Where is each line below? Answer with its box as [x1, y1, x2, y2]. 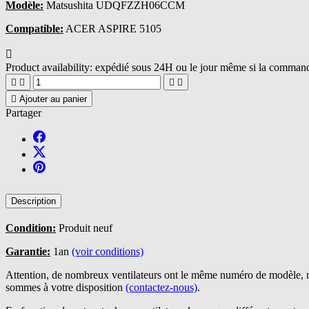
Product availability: [6, 61, 92, 73]
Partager [6, 106, 41, 119]
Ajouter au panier [19, 93, 87, 104]
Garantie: [6, 245, 50, 257]
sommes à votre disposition [6, 281, 126, 293]
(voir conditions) [72, 245, 143, 257]
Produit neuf [56, 221, 112, 234]
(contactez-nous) [126, 281, 197, 293]
